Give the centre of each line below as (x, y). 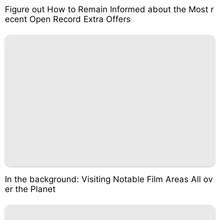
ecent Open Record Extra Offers (68, 19)
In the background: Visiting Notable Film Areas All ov (109, 179)
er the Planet (30, 189)
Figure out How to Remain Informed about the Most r (109, 9)
